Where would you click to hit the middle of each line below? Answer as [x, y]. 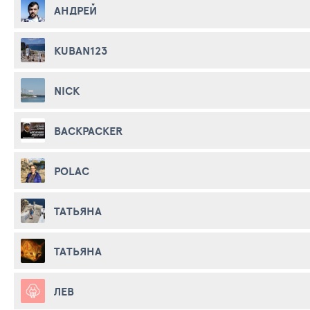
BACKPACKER [88, 130]
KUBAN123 [81, 50]
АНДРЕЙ [75, 10]
